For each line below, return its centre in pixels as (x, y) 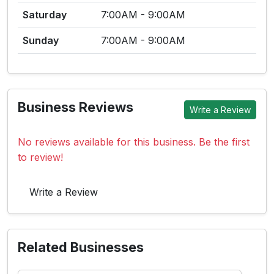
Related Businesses (81, 247)
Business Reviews (76, 107)
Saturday (45, 15)
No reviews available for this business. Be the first (134, 142)
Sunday (41, 40)
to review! (40, 157)
